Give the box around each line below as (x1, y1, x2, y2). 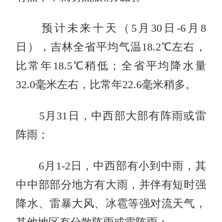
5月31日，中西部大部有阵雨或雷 (16, 110, 206, 122)
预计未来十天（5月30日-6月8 (16, 22, 206, 34)
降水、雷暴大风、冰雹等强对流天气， (16, 197, 206, 210)
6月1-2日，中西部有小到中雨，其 (16, 160, 206, 172)
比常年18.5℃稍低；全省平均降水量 (16, 59, 206, 72)
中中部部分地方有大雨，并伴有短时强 (16, 178, 206, 191)
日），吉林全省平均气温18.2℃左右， (16, 41, 206, 53)
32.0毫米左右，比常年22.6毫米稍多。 (16, 78, 197, 91)
